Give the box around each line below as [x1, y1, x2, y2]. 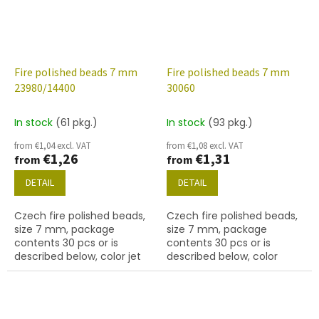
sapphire [167, 262, 209, 277]
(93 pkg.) [208, 115, 253, 130]
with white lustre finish [14, 262, 125, 277]
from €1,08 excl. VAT [167, 139, 244, 152]
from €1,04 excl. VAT [14, 139, 91, 152]
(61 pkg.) [56, 115, 98, 130]
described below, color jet [14, 249, 141, 263]
